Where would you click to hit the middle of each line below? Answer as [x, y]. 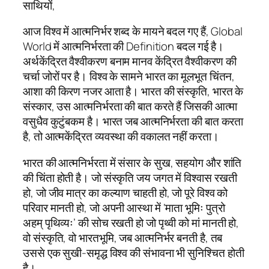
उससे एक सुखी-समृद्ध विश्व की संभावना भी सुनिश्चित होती [134, 252]
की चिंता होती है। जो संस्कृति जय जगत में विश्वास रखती [130, 177]
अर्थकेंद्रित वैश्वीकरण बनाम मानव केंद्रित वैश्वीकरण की [130, 62]
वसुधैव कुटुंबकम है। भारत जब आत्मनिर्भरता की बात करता [133, 122]
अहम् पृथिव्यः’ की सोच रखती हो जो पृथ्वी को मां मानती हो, [131, 222]
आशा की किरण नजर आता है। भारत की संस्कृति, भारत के [133, 92]
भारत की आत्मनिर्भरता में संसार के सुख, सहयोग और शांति [132, 162]
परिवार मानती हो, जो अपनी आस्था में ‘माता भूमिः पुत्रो [124, 207]
